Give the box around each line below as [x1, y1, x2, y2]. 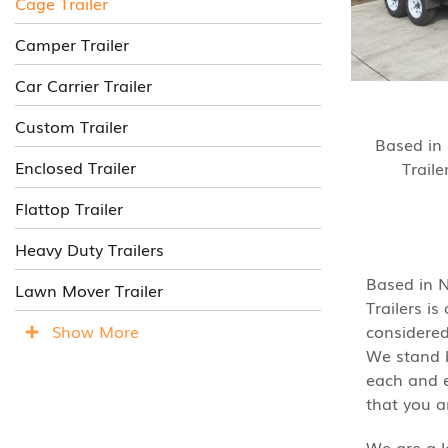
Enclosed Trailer [15, 155, 136, 179]
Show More [51, 319, 139, 343]
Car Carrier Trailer [15, 73, 152, 97]
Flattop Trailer [15, 196, 123, 220]
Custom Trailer [15, 114, 128, 138]
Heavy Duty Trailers [15, 237, 164, 261]
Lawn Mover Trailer [15, 278, 163, 302]
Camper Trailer [15, 32, 129, 56]
